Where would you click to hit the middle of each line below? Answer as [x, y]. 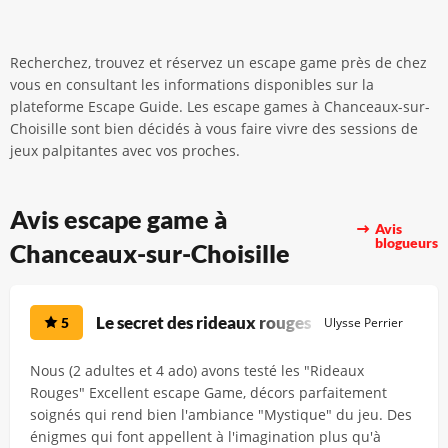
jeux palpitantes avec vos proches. [125, 150]
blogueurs [406, 242]
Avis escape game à [118, 219]
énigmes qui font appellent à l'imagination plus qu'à [205, 436]
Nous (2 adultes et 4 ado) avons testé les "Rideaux [197, 370]
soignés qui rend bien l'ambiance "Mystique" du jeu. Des [221, 414]
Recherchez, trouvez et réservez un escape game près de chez [218, 62]
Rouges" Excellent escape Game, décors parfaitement [208, 392]
